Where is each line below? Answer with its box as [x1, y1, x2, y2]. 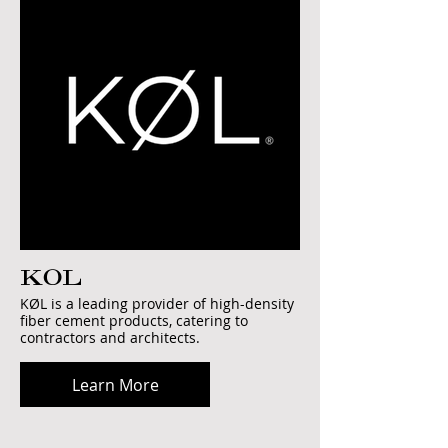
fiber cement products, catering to [20, 311, 248, 330]
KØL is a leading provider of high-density [20, 294, 294, 313]
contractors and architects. [20, 328, 200, 347]
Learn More [71, 373, 159, 396]
